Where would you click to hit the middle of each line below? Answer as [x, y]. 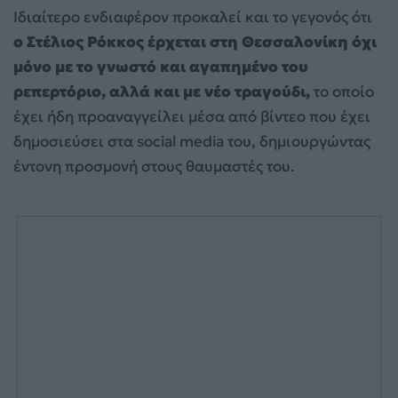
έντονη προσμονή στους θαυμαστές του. [154, 167]
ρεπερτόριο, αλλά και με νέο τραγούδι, [162, 92]
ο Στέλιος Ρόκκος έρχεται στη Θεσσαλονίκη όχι [195, 42]
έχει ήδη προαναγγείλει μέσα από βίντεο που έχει [192, 117]
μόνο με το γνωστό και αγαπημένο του [161, 67]
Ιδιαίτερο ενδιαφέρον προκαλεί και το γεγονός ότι [193, 17]
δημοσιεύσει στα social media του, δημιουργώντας [192, 142]
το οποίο [342, 92]
